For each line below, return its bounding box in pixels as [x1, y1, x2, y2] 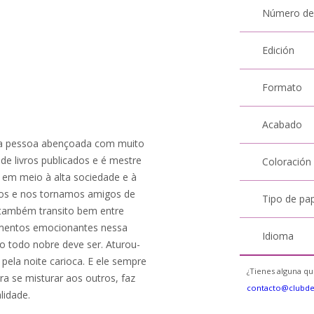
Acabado [262, 118, 303, 131]
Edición [262, 43, 295, 57]
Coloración [262, 155, 312, 168]
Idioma [262, 229, 294, 243]
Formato [262, 81, 303, 94]
